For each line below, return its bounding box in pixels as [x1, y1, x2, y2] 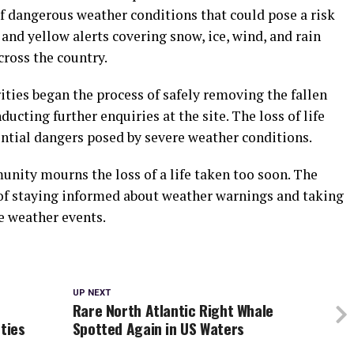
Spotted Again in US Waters [72, 316, 244, 340]
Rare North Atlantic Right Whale [72, 298, 273, 322]
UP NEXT [72, 287, 111, 298]
